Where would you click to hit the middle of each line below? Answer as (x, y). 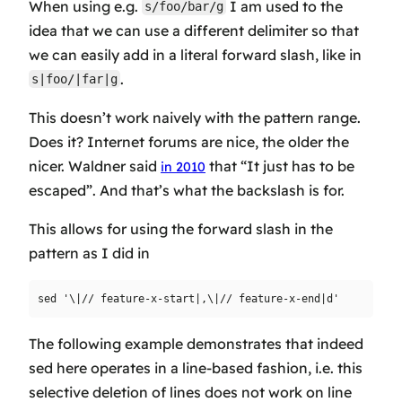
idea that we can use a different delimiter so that (194, 30)
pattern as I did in (89, 253)
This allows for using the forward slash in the (181, 228)
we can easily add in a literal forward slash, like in (195, 54)
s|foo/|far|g (75, 79)
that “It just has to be (280, 166)
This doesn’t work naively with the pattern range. (195, 117)
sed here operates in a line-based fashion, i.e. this (196, 367)
